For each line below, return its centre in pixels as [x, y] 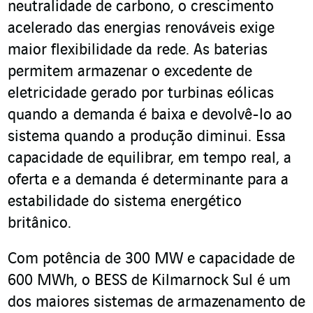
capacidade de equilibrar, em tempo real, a [150, 159]
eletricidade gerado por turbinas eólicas [141, 94]
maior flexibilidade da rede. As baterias [138, 51]
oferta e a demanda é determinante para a [148, 181]
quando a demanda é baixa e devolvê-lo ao [150, 116]
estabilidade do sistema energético [125, 202]
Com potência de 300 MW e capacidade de [151, 260]
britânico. [39, 224]
